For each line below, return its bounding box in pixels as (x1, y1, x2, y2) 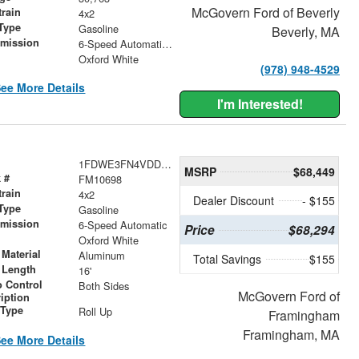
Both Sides (78, 278, 129, 294)
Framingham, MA (242, 325, 340, 345)
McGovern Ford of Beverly (191, 2, 340, 22)
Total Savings (193, 251, 262, 268)
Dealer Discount (193, 192, 275, 209)
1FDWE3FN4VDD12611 (160, 156, 171, 172)
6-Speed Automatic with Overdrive (161, 35, 172, 51)
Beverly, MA (271, 22, 340, 41)
